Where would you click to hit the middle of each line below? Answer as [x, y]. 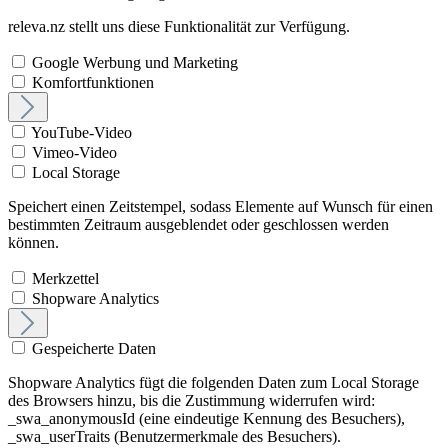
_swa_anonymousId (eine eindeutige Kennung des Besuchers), [206, 418]
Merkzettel [65, 278]
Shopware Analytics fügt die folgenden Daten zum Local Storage [213, 382]
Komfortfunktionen [93, 82]
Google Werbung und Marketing [135, 62]
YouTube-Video [81, 132]
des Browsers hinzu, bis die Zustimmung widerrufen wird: [191, 400]
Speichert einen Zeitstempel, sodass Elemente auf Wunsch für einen [220, 206]
